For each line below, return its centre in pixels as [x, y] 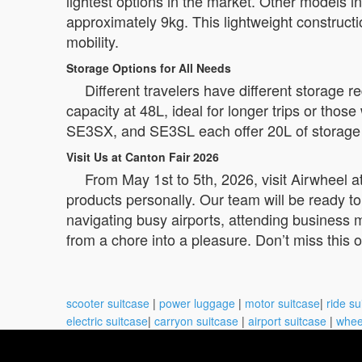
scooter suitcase [108, 303]
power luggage [197, 303]
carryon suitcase [196, 321]
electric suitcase [107, 321]
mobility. [93, 41]
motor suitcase [282, 303]
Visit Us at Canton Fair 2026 [143, 157]
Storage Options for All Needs [149, 68]
